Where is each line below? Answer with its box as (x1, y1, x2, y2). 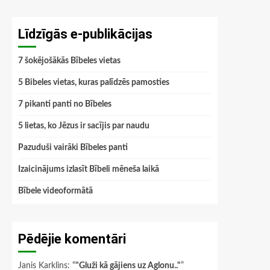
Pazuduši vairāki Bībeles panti (18, 143, 128, 152)
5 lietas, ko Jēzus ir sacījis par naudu (18, 122, 149, 130)
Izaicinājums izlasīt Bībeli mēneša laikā (18, 165, 159, 174)
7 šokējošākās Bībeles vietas (18, 57, 121, 65)
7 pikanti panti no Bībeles (18, 100, 111, 108)
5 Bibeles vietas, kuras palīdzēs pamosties (18, 78, 169, 87)
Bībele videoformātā (18, 187, 93, 195)
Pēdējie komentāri (18, 231, 126, 246)
